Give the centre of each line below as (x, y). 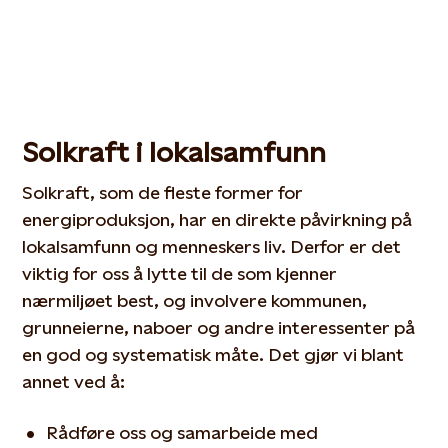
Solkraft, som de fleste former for (163, 192)
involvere (227, 300)
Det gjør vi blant (336, 354)
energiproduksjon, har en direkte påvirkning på (217, 219)
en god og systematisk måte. (145, 354)
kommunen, (319, 300)
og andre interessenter (292, 327)
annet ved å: (74, 381)
